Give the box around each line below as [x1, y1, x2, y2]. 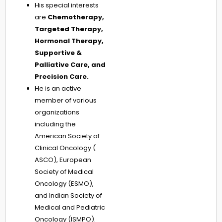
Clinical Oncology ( [35, 143, 96, 153]
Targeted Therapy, [35, 24, 103, 34]
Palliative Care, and [35, 60, 106, 70]
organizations [35, 108, 79, 117]
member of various [35, 96, 97, 106]
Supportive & [35, 48, 82, 58]
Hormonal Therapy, [35, 36, 104, 46]
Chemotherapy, [48, 12, 104, 22]
